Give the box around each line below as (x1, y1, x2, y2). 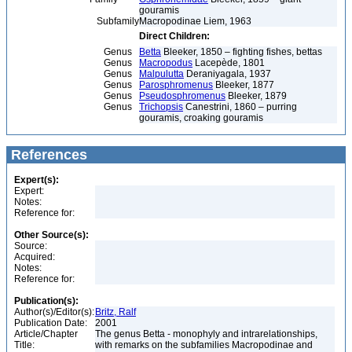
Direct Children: (139, 31, 210, 42)
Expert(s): (14, 174, 59, 185)
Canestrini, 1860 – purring (183, 101, 297, 112)
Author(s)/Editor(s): (14, 306, 94, 317)
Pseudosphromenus (139, 90, 225, 101)
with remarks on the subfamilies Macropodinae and (95, 339, 313, 350)
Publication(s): (14, 295, 79, 306)
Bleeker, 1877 (213, 79, 274, 90)
